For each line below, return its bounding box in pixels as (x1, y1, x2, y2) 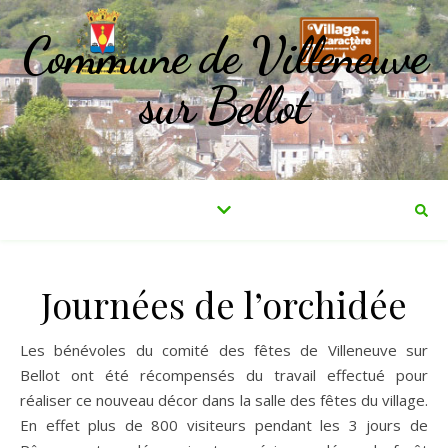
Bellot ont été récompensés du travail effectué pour (20, 365, 428, 385)
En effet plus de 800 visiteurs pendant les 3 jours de (20, 415, 428, 435)
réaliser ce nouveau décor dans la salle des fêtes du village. (20, 390, 428, 410)
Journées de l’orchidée (41, 280, 407, 328)
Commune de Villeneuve (21, 26, 427, 86)
